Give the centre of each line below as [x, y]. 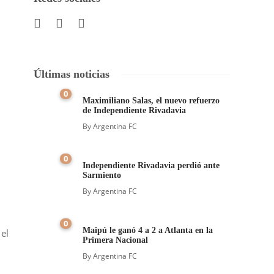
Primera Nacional [116, 240]
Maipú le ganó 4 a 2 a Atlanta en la [148, 230]
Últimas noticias [72, 74]
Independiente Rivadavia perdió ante [151, 165]
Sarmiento [102, 175]
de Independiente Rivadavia [136, 110]
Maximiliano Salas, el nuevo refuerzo [151, 101]
